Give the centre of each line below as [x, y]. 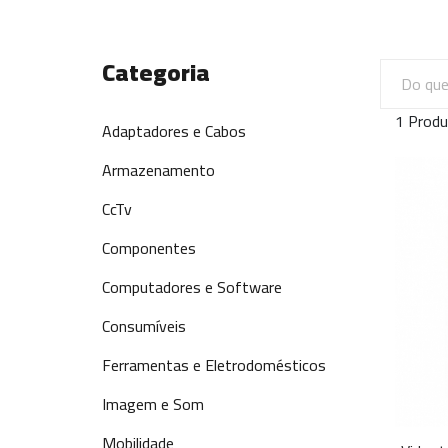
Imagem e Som [153, 404]
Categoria [156, 72]
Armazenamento [158, 170]
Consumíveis [144, 326]
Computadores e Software [192, 287]
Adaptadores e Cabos [174, 131]
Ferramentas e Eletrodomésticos [214, 365]
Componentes [149, 248]
